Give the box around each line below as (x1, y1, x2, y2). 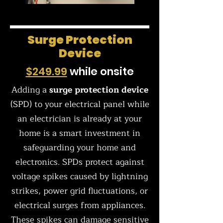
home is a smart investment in (19, 126, 140, 140)
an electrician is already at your (17, 111, 142, 126)
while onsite (67, 64, 134, 79)
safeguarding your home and (23, 140, 136, 155)
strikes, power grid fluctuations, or (11, 184, 148, 198)
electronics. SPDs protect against (15, 155, 144, 169)
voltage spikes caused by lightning (11, 169, 148, 184)
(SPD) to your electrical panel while (10, 97, 149, 111)
